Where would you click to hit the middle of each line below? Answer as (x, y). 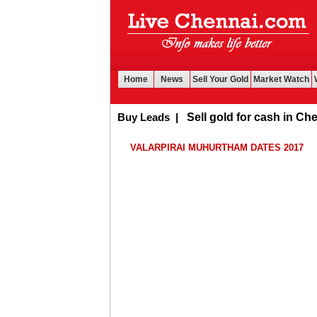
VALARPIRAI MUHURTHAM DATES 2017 (217, 148)
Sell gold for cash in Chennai (237, 117)
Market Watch (281, 79)
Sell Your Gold (220, 79)
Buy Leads (116, 117)
